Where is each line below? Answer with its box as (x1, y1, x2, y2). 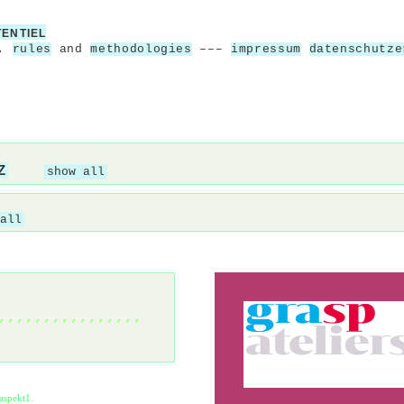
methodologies (90, 42, 192, 56)
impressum (231, 42, 301, 56)
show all (47, 165, 105, 179)
